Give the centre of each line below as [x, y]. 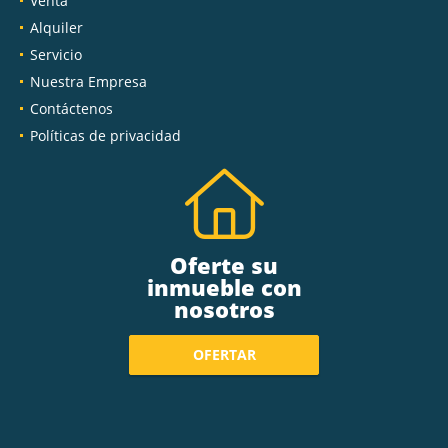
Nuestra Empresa [88, 81]
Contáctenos [71, 108]
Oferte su [224, 264]
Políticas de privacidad [105, 135]
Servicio [56, 54]
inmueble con [224, 286]
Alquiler [56, 27]
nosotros [224, 308]
